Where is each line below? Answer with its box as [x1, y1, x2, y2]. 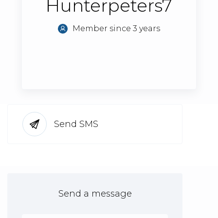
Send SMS [54, 119, 98, 129]
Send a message [58, 188, 132, 199]
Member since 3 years [73, 24, 160, 33]
